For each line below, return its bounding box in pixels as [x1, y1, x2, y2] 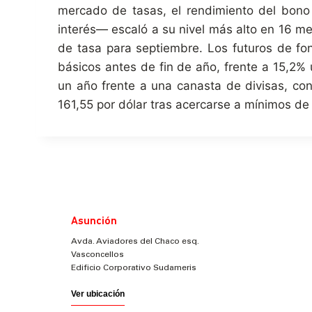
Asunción [71, 216, 117, 227]
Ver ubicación [71, 289, 125, 299]
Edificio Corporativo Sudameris [71, 264, 196, 272]
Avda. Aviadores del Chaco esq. [71, 237, 199, 246]
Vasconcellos [71, 251, 124, 259]
